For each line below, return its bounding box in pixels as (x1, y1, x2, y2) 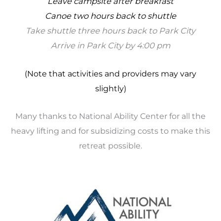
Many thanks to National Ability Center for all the (15, 110, 206, 121)
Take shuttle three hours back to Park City (26, 26, 195, 36)
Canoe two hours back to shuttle (45, 11, 176, 21)
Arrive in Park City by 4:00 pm (51, 40, 170, 51)
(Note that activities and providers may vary (25, 68, 196, 78)
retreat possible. (79, 140, 142, 150)
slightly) (95, 83, 126, 93)
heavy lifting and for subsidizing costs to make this (11, 125, 210, 136)
